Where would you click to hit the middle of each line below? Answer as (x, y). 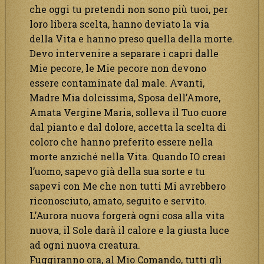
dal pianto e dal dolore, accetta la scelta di (128, 127)
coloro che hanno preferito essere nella (121, 141)
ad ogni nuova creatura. (85, 245)
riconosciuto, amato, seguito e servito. (118, 200)
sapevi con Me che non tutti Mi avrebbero (128, 186)
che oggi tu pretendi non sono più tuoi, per (129, 9)
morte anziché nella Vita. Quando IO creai (128, 156)
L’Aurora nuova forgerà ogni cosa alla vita (127, 215)
